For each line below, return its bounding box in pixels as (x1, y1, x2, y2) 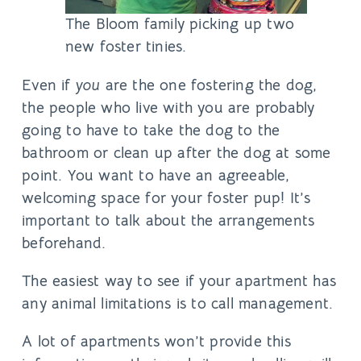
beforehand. (22, 232, 106, 253)
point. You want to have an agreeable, (22, 164, 290, 185)
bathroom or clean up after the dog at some (22, 142, 331, 163)
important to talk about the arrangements (22, 210, 315, 230)
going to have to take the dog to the (22, 119, 280, 140)
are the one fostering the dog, (100, 74, 317, 95)
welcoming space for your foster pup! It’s (22, 187, 311, 208)
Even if (22, 74, 76, 95)
